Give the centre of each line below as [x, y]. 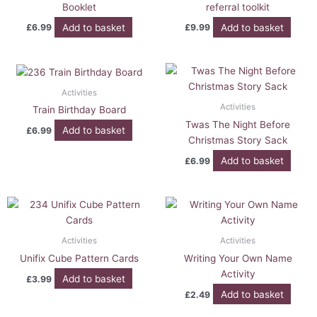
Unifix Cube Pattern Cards [79, 258]
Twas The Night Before [238, 125]
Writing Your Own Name [238, 258]
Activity [238, 273]
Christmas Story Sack [238, 140]
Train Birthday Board [79, 110]
